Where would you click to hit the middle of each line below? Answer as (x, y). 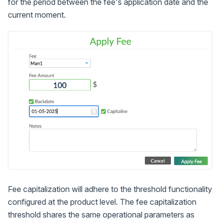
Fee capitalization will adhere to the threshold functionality (110, 189)
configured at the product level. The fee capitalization (102, 202)
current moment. (37, 14)
